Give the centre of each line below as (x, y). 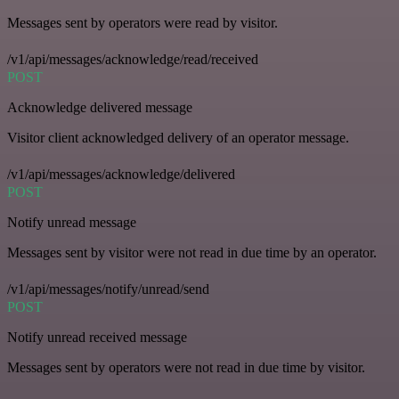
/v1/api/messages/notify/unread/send (108, 289)
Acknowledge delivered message (100, 107)
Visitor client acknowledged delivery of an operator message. (178, 138)
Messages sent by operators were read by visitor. (142, 23)
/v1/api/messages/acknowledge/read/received (133, 59)
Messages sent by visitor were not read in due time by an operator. (192, 252)
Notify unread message (72, 222)
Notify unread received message (97, 337)
